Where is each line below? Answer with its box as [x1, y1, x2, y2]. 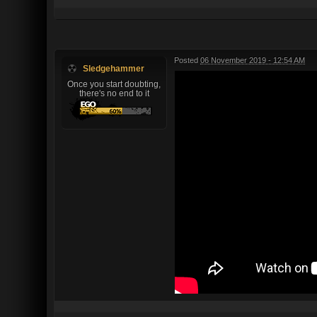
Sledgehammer [83, 63, 144, 73]
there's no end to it [79, 88, 149, 98]
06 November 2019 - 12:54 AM [200, 55, 305, 64]
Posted [174, 55, 200, 64]
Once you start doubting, [67, 79, 161, 88]
